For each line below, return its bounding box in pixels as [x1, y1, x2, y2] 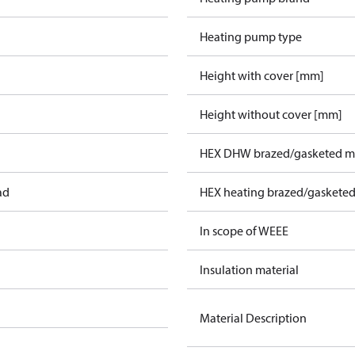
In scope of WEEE [200, 223, 288, 239]
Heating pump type [200, 29, 302, 44]
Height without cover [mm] [200, 106, 342, 122]
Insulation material [200, 261, 299, 277]
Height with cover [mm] [200, 67, 324, 83]
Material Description [200, 310, 307, 326]
